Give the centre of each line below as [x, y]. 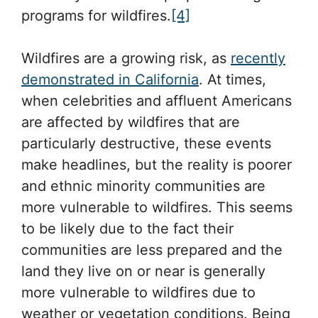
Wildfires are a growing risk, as [126, 59]
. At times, [232, 80]
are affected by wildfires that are [131, 122]
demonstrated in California [110, 80]
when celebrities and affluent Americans [157, 101]
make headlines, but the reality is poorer [157, 165]
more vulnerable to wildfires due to [138, 293]
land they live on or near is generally [143, 272]
